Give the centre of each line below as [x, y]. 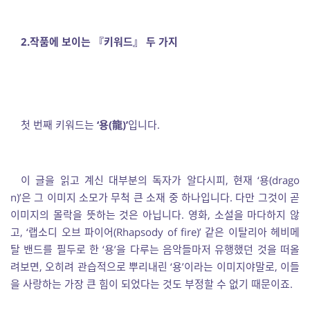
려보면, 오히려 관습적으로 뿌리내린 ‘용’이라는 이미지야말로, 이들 [155, 266]
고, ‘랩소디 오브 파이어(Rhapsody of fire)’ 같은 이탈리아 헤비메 [155, 232]
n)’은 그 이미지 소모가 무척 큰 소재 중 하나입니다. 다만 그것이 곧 [155, 197]
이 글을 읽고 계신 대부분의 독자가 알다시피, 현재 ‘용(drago [160, 180]
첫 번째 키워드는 [59, 125]
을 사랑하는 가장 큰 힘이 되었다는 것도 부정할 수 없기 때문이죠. [152, 284]
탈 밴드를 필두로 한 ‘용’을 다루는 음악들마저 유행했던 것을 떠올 [155, 249]
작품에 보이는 [62, 42]
